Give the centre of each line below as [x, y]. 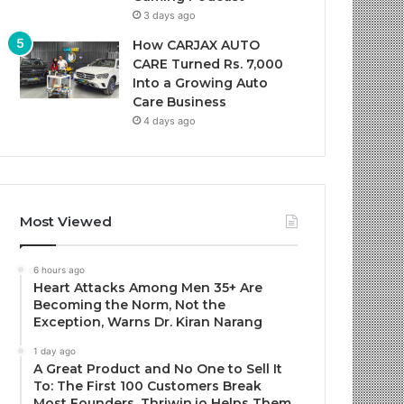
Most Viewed [66, 221]
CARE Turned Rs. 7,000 [208, 64]
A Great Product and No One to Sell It [158, 369]
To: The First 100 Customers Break [148, 386]
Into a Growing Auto [201, 83]
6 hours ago [60, 270]
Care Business [180, 102]
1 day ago [55, 351]
